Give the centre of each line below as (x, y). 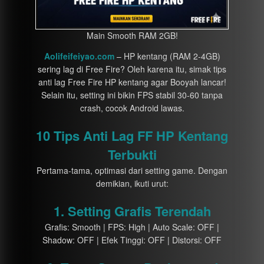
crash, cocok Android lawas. (132, 108)
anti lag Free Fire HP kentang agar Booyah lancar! (132, 82)
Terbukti (132, 154)
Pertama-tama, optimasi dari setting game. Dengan (132, 170)
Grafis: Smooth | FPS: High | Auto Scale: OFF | (132, 227)
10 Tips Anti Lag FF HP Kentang (132, 136)
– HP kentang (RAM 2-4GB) (168, 56)
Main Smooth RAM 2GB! (132, 35)
